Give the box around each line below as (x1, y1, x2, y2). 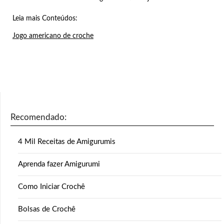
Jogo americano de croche (12, 32, 93, 40)
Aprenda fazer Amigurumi (18, 160, 100, 168)
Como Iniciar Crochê (18, 183, 85, 191)
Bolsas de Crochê (18, 205, 75, 213)
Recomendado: (10, 113, 66, 122)
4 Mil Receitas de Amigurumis (18, 138, 115, 146)
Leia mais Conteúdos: (12, 15, 77, 22)
